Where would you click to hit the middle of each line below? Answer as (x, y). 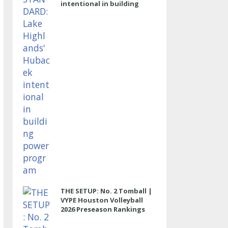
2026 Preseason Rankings (103, 209)
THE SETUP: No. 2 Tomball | (106, 191)
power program (87, 13)
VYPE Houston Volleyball (102, 200)
